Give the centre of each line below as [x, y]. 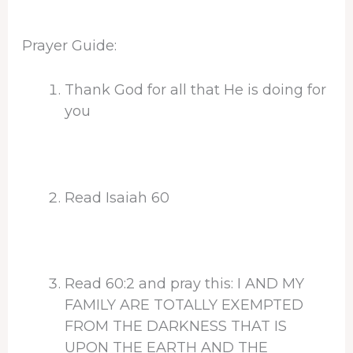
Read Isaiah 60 [117, 197]
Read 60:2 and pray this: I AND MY [184, 284]
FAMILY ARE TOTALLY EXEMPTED [184, 305]
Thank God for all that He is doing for [195, 89]
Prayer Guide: [69, 45]
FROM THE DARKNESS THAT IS [175, 327]
